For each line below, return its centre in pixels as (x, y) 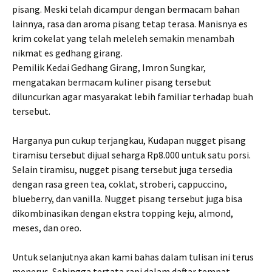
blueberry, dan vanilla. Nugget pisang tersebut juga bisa (127, 199)
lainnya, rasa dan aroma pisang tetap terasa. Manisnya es (130, 24)
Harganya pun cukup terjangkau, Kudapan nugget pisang (129, 140)
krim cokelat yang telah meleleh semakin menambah (123, 38)
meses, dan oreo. (47, 228)
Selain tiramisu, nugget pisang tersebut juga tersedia (122, 169)
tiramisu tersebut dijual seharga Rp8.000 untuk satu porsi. (131, 155)
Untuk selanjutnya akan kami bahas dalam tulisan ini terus (133, 257)
